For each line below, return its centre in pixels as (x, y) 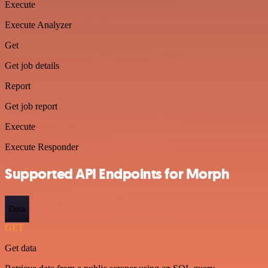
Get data (21, 248)
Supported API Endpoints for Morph (117, 174)
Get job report (31, 106)
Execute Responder (42, 147)
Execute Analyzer (38, 25)
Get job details (32, 66)
